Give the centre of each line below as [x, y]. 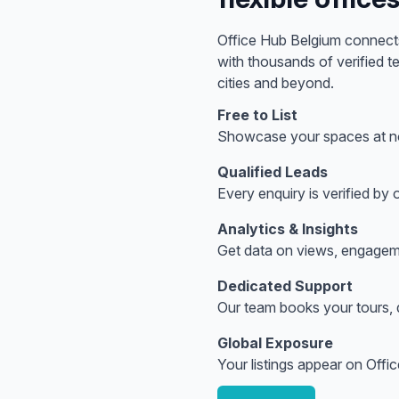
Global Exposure [275, 343]
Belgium [316, 40]
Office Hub [254, 40]
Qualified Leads [273, 172]
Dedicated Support [285, 286]
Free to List [257, 115]
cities [234, 83]
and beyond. [292, 83]
